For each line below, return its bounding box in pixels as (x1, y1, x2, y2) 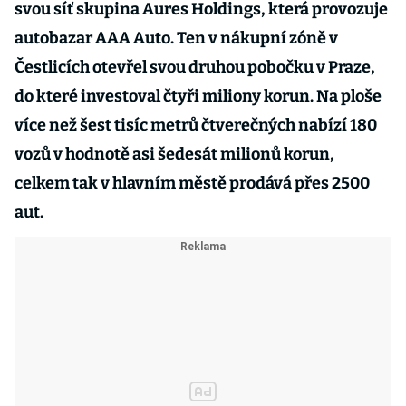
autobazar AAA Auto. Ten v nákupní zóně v (14, 28, 338, 48)
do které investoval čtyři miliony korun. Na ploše (14, 86, 382, 106)
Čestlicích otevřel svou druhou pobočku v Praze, (14, 57, 375, 77)
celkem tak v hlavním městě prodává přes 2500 (14, 173, 370, 193)
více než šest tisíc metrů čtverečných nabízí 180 (14, 115, 377, 135)
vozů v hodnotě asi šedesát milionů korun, (14, 144, 334, 164)
